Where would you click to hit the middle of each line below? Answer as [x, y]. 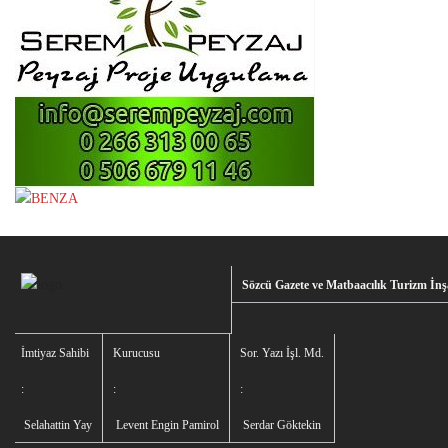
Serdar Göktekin [280, 425]
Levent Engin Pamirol [166, 425]
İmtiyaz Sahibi [55, 353]
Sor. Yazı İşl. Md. [282, 353]
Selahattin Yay [56, 425]
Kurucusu [136, 353]
